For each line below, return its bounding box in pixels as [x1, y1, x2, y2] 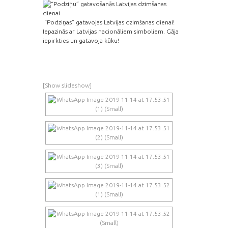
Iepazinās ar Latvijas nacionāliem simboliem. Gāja [43, 27, 179, 35]
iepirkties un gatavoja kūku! [43, 37, 119, 44]
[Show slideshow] [43, 81, 92, 89]
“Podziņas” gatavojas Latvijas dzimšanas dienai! [43, 18, 176, 25]
